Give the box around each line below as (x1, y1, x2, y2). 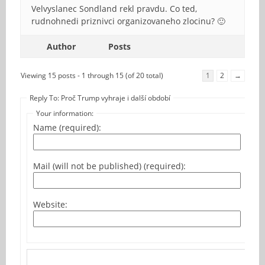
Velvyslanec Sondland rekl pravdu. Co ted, (31, 2, 197, 14)
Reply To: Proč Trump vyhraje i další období (30, 92, 170, 103)
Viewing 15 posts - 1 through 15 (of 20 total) (21, 70, 163, 80)
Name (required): (33, 121, 101, 133)
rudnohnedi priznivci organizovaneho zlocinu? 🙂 (31, 15, 225, 27)
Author (46, 40, 76, 52)
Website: (33, 198, 67, 210)
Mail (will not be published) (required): (33, 160, 186, 172)
